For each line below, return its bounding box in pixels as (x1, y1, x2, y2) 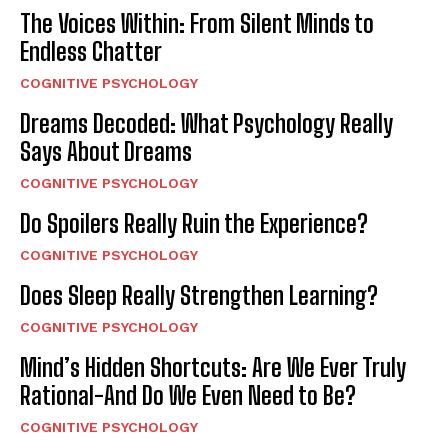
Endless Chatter (20, 36, 162, 66)
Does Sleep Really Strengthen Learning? (20, 280, 378, 310)
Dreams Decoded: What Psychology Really (20, 108, 393, 138)
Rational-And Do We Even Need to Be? (20, 380, 356, 410)
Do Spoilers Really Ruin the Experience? (20, 208, 368, 238)
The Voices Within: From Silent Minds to (20, 8, 374, 38)
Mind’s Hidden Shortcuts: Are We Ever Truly (20, 352, 406, 382)
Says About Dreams (20, 136, 192, 166)
